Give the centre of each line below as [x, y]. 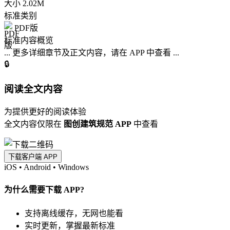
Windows [73, 167]
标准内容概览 [29, 40]
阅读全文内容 [33, 89]
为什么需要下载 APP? [44, 190]
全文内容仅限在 [34, 124]
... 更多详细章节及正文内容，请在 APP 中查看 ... [92, 52]
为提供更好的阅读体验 [45, 112]
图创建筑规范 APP [98, 124]
